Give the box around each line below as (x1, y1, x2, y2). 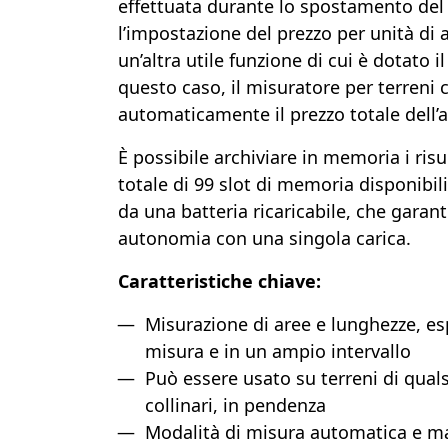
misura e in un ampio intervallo (145, 339, 411, 363)
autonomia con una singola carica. (118, 226, 411, 250)
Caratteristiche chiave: (118, 269, 321, 293)
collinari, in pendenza (145, 393, 326, 417)
